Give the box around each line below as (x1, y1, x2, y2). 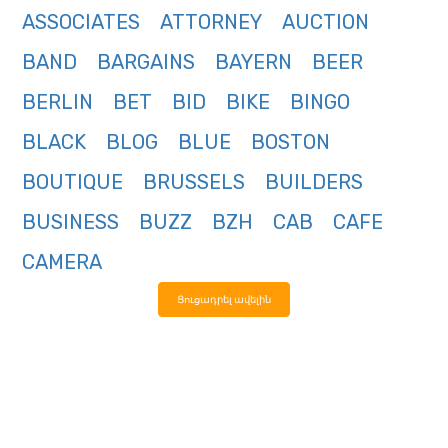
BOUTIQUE (22, 170, 123, 195)
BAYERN (215, 50, 292, 75)
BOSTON (251, 130, 330, 155)
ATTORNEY (160, 10, 262, 35)
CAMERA (22, 250, 102, 275)
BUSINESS (22, 210, 119, 235)
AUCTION (282, 10, 369, 35)
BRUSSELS (143, 170, 245, 195)
